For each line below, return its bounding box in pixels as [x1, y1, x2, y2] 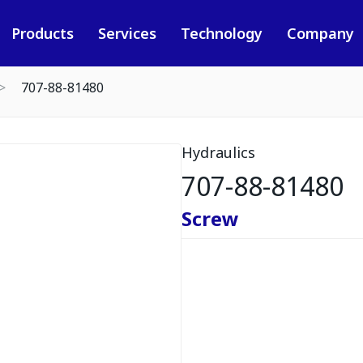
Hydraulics [181, 143, 255, 162]
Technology [180, 23, 263, 43]
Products [11, 23, 74, 43]
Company [286, 23, 354, 43]
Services [97, 23, 156, 43]
